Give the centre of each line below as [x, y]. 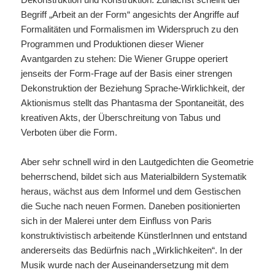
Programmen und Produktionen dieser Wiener [113, 44]
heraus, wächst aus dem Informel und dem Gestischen [131, 191]
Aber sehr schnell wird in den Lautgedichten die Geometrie [137, 161]
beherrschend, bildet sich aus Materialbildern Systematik [134, 176]
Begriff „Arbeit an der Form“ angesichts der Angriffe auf [130, 14]
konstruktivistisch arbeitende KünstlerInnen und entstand [134, 235]
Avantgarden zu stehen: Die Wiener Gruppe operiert [125, 58]
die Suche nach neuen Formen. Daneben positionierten [131, 206]
